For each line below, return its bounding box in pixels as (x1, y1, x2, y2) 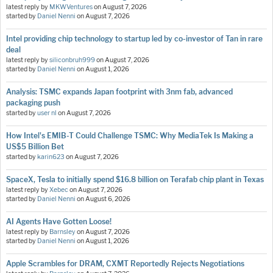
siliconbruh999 (49, 56, 95, 65)
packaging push (6, 98, 60, 108)
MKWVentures (49, 3, 93, 12)
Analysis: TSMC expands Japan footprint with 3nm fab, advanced (6, 87, 233, 97)
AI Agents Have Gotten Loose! (6, 217, 112, 227)
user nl (37, 109, 57, 118)
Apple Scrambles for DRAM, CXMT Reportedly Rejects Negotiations (6, 259, 244, 269)
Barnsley (49, 228, 76, 236)
